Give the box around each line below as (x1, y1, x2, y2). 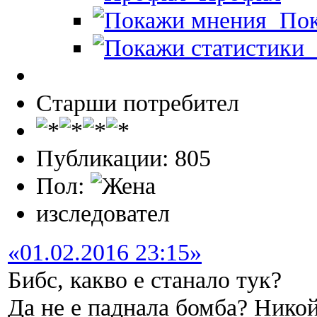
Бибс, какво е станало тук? (8, 266, 282, 294)
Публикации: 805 (36, 144, 211, 172)
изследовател (36, 200, 170, 227)
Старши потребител (36, 89, 239, 117)
